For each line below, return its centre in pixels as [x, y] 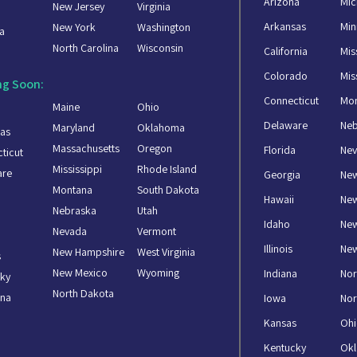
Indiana [281, 274]
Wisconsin [161, 48]
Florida [280, 150]
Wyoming [159, 272]
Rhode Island [167, 169]
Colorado [286, 76]
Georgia [282, 175]
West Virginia [167, 251]
